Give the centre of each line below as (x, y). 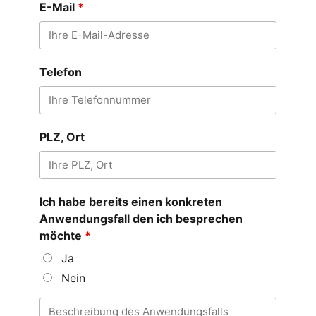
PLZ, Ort (62, 136)
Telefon (61, 72)
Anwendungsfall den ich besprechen (141, 218)
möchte (62, 235)
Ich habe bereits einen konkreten (131, 201)
